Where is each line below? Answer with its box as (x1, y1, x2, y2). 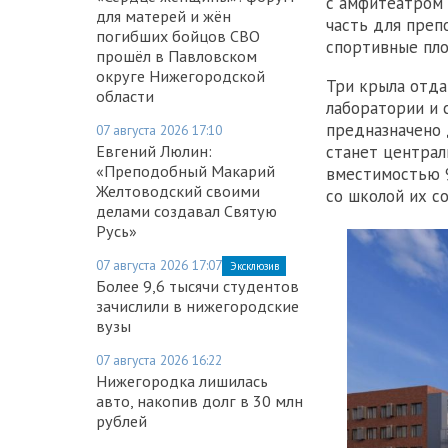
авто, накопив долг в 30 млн (96, 390, 303, 411)
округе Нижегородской (96, 65, 265, 86)
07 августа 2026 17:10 (96, 120, 222, 139)
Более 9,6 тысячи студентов (96, 275, 299, 296)
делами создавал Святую (96, 200, 277, 221)
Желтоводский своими (96, 180, 260, 201)
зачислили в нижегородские (96, 295, 299, 316)
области (96, 85, 154, 106)
